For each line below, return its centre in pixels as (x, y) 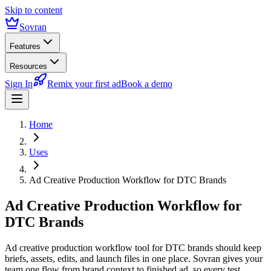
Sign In (19, 84)
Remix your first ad (84, 84)
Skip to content (34, 10)
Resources (28, 66)
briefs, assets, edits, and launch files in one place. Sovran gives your (134, 258)
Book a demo (147, 84)
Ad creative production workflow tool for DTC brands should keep (133, 247)
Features (25, 46)
